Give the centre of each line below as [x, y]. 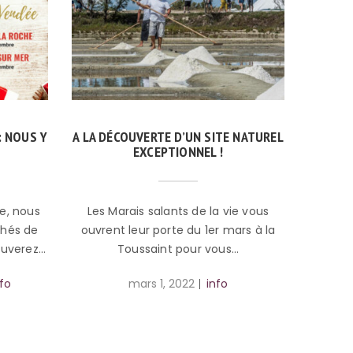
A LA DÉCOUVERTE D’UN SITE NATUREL [178, 137]
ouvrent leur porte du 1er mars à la [178, 230]
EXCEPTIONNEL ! [178, 152]
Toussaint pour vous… [178, 249]
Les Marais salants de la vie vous [178, 212]
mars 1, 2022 [162, 284]
